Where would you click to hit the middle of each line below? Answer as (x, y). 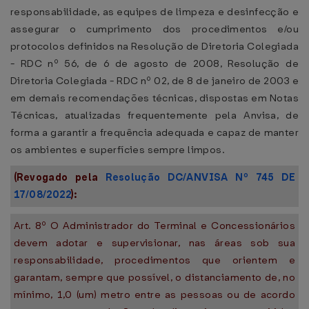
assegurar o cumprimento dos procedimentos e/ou (154, 29)
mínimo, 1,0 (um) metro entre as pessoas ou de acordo (154, 295)
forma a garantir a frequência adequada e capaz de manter (154, 132)
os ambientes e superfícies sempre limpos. (118, 150)
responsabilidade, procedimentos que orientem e (154, 260)
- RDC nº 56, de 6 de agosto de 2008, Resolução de (154, 63)
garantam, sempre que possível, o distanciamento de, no (154, 277)
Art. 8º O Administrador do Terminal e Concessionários (154, 226)
